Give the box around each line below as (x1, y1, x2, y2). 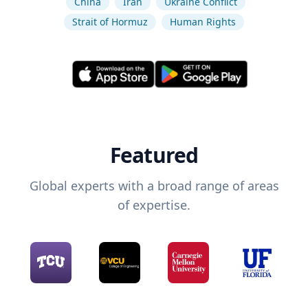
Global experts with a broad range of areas (29, 177, 279, 195)
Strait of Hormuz (72, 15, 148, 28)
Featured (109, 141, 199, 170)
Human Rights (170, 15, 236, 28)
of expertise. (118, 197, 190, 214)
